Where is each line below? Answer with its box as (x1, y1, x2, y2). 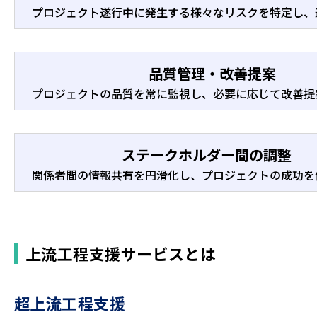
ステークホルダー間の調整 (122, 144, 292, 165)
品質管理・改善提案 (149, 63, 276, 83)
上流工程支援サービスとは (25, 242, 217, 265)
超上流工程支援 (14, 292, 126, 314)
